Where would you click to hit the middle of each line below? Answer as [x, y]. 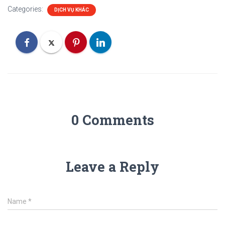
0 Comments [113, 120]
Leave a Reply [113, 166]
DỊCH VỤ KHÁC [72, 10]
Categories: [26, 9]
